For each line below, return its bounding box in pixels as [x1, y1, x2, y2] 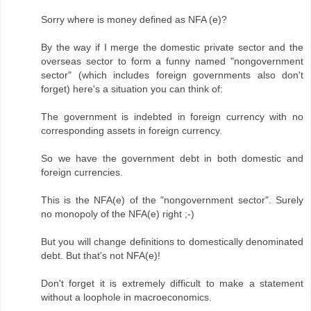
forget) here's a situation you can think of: [41, 83, 223, 95]
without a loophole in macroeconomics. [41, 292, 212, 303]
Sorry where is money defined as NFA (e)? [41, 14, 227, 26]
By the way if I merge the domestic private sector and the [41, 42, 303, 53]
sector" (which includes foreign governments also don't [41, 69, 303, 81]
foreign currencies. [41, 167, 123, 178]
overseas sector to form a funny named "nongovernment [41, 56, 303, 67]
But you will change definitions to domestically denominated [41, 236, 303, 248]
